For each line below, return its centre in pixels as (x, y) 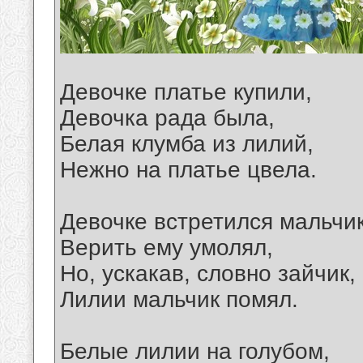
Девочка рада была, (167, 118)
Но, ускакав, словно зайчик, (208, 274)
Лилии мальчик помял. (179, 300)
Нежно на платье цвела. (188, 170)
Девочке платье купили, (186, 92)
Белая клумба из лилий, (187, 144)
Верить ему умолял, (167, 248)
